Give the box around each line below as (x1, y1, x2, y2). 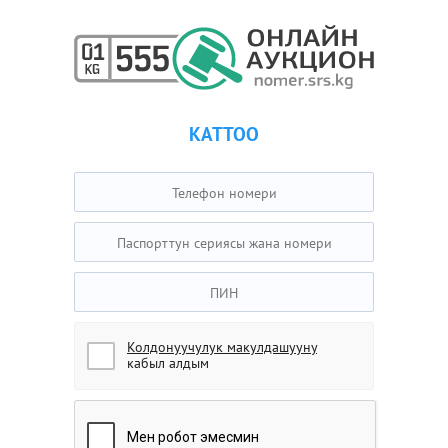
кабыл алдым (127, 354, 209, 373)
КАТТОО (189, 122, 259, 147)
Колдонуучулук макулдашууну (127, 338, 317, 357)
